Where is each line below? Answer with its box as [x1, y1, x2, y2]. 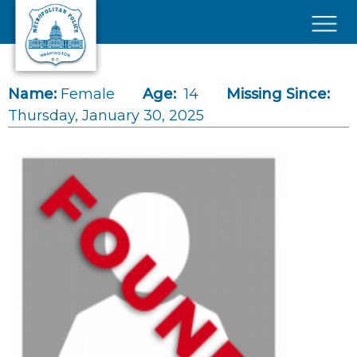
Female [61, 85, 115, 103]
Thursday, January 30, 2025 [8, 107, 204, 124]
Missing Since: [226, 85, 330, 103]
